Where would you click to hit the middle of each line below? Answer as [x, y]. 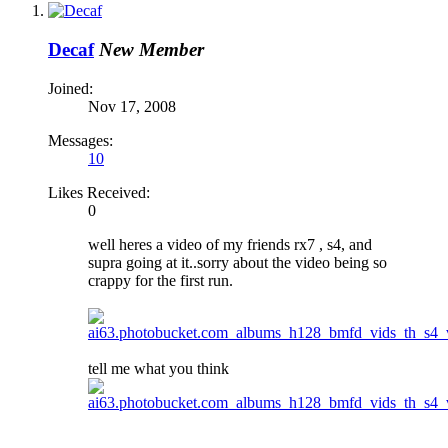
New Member [151, 50]
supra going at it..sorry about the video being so [237, 262]
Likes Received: [99, 192]
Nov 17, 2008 [132, 106]
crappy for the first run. [160, 280]
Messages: [80, 140]
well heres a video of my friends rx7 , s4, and [230, 244]
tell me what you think [158, 368]
